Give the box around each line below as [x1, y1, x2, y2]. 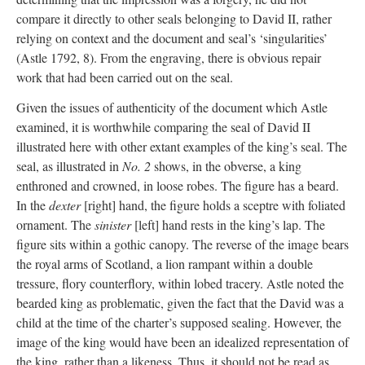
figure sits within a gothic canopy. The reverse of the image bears [16, 235, 349, 253]
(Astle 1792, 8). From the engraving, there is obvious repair [16, 49, 321, 66]
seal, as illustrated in [16, 156, 122, 174]
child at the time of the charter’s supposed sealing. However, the [16, 313, 341, 331]
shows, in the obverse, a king [151, 156, 301, 174]
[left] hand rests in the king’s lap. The [131, 215, 325, 233]
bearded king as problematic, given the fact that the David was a [16, 293, 344, 311]
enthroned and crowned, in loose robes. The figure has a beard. [16, 176, 339, 194]
